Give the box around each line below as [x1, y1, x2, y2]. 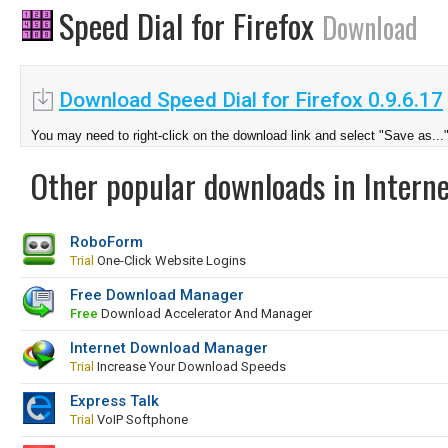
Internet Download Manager [70, 339, 268, 357]
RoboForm [70, 233, 143, 251]
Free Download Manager [70, 286, 244, 304]
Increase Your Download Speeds [94, 359, 286, 374]
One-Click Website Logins [94, 253, 246, 268]
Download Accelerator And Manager [98, 306, 312, 321]
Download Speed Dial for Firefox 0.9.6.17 [59, 88, 443, 112]
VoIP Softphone [94, 412, 188, 427]
